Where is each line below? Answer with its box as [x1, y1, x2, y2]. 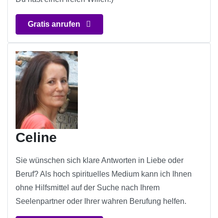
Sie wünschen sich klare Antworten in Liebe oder [16, 156, 183, 165]
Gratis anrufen [28, 20, 82, 29]
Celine [16, 130, 57, 145]
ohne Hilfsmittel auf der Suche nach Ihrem [16, 183, 160, 192]
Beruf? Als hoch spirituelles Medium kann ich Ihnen [16, 170, 192, 179]
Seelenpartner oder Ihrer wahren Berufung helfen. [16, 197, 186, 206]
